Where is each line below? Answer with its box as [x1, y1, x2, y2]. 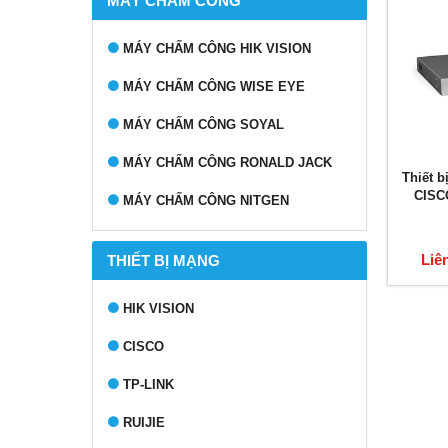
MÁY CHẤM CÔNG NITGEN [123, 193, 289, 208]
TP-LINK [123, 377, 174, 392]
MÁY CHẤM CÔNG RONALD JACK [123, 155, 332, 170]
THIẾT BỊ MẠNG [107, 252, 220, 269]
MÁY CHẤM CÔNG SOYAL [123, 117, 284, 132]
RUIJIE [123, 415, 165, 430]
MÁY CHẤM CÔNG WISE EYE [123, 79, 305, 94]
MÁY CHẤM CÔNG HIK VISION [123, 41, 311, 56]
